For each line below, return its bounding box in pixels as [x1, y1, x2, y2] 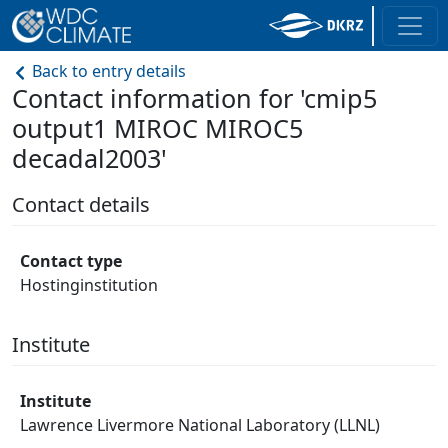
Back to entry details [28, 60, 186, 82]
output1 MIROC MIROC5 [12, 111, 303, 145]
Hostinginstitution [20, 274, 158, 296]
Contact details [12, 191, 150, 218]
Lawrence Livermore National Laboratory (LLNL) [20, 414, 380, 436]
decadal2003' [12, 141, 167, 175]
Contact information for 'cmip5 [12, 81, 377, 115]
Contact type [20, 250, 122, 272]
